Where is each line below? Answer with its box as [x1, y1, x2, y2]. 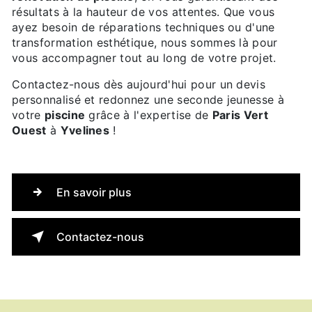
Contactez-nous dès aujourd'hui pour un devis [12, 77, 266, 92]
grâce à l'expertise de [85, 108, 212, 123]
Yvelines [60, 123, 110, 138]
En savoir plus [56, 185, 132, 200]
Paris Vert [212, 108, 269, 123]
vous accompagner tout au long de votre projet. [12, 51, 276, 65]
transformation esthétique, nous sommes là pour [12, 36, 278, 50]
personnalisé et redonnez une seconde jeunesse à [12, 93, 285, 107]
